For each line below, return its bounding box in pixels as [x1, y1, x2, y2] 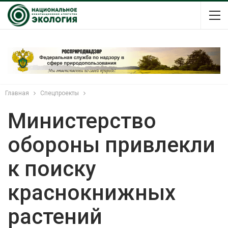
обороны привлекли [8, 132, 215, 157]
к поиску [8, 156, 96, 181]
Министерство [8, 108, 156, 133]
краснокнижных [8, 180, 176, 205]
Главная [5, 89, 29, 97]
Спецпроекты [40, 89, 79, 97]
